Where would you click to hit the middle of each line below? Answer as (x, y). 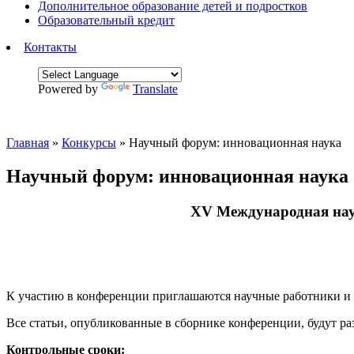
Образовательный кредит (106, 20)
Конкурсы (89, 143)
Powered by (70, 89)
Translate (155, 89)
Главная (28, 143)
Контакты (50, 47)
